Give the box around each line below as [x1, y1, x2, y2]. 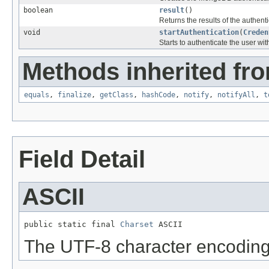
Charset [120, 220, 154, 229]
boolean [23, 6, 53, 15]
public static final [24, 220, 120, 229]
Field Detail [19, 146, 145, 173]
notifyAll [217, 91, 255, 100]
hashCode [142, 91, 175, 100]
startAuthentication [159, 28, 239, 37]
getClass [100, 91, 133, 100]
